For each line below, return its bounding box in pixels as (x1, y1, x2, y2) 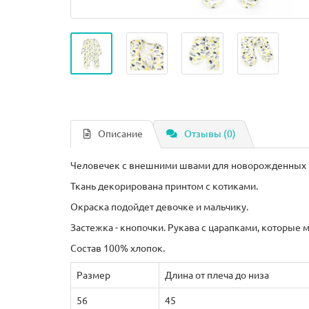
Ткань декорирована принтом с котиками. (70, 181, 258, 192)
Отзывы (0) (184, 128, 236, 139)
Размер (77, 270, 110, 281)
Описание (98, 128, 143, 139)
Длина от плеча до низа (165, 270, 269, 281)
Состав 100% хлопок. (70, 243, 165, 254)
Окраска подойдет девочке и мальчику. (70, 201, 248, 212)
